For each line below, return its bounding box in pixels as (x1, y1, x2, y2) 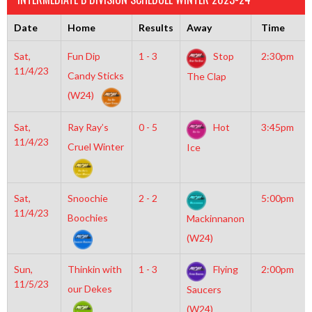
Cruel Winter (67, 141, 124, 153)
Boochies (67, 212, 108, 224)
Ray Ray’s (67, 121, 109, 133)
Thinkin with (67, 263, 122, 275)
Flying (210, 263, 238, 275)
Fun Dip (67, 50, 100, 62)
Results (138, 22, 173, 33)
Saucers (186, 283, 221, 296)
